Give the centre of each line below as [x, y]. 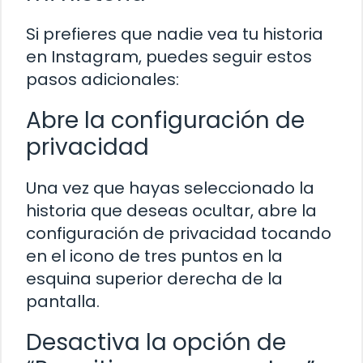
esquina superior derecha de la [154, 279]
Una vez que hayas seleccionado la [170, 188]
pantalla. [63, 302]
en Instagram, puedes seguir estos [169, 57]
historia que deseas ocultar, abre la [171, 211]
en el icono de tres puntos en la [154, 256]
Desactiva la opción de [156, 343]
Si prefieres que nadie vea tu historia [175, 34]
